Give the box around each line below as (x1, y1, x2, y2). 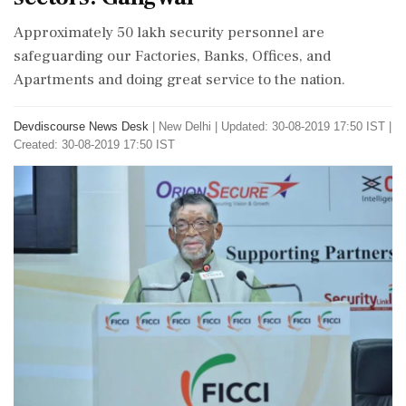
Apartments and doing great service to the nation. (14, 70, 345, 90)
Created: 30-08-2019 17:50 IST (14, 138, 175, 151)
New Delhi (159, 120, 211, 133)
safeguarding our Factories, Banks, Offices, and (14, 46, 331, 66)
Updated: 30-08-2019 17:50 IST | (221, 120, 391, 133)
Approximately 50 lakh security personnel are (14, 23, 324, 43)
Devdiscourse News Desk (14, 120, 149, 133)
